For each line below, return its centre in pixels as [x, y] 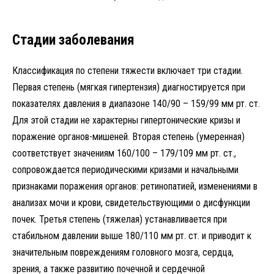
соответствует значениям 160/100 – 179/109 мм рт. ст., [124, 153]
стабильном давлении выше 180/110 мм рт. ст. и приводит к [132, 235]
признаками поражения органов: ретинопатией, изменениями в [135, 186]
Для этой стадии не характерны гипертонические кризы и [126, 120]
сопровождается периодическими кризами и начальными [125, 169]
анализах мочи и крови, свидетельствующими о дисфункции [131, 202]
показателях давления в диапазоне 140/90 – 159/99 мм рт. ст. [136, 103]
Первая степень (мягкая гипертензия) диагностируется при [129, 87]
